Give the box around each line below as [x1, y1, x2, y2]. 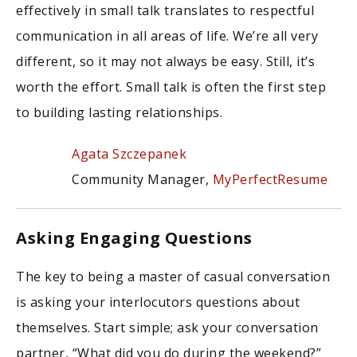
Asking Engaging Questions [16, 227, 253, 249]
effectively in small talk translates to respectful [16, 2, 314, 20]
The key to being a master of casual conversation [16, 268, 330, 286]
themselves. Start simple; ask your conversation [16, 319, 319, 337]
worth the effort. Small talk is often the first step [16, 78, 326, 96]
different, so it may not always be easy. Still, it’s [16, 53, 315, 71]
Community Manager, [72, 171, 213, 189]
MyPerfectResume [212, 171, 328, 189]
